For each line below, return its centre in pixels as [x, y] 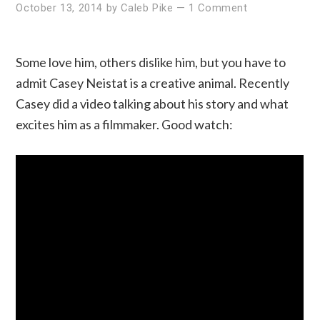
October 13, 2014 [59, 8]
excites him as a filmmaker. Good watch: [125, 125]
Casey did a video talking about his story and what [152, 104]
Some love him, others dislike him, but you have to [151, 62]
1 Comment [218, 8]
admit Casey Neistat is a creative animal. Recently [153, 83]
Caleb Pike [147, 8]
